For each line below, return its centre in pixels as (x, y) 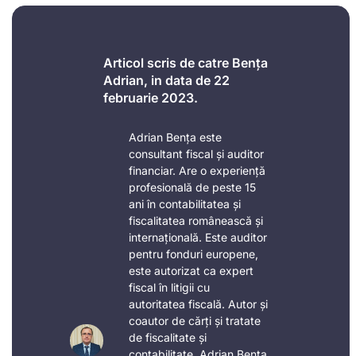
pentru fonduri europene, (193, 253)
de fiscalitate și (167, 337)
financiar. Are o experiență (197, 170)
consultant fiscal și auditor (196, 153)
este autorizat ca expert (191, 270)
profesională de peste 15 (192, 187)
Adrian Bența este (175, 137)
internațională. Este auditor (197, 237)
